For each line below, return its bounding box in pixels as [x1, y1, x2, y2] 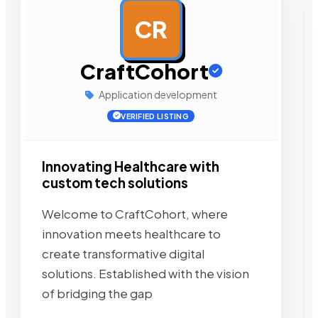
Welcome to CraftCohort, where [42, 206, 228, 221]
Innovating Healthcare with [42, 158, 219, 175]
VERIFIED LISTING [121, 111, 190, 121]
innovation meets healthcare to [42, 226, 221, 241]
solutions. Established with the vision [42, 265, 249, 281]
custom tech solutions [42, 175, 188, 191]
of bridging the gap [42, 285, 153, 301]
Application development [97, 88, 217, 101]
